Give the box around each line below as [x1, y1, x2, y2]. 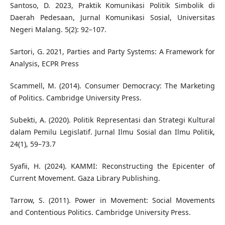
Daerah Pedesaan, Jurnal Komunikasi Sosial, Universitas [10, 13, 215, 23]
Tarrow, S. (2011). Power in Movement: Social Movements [10, 195, 215, 205]
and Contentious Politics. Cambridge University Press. [10, 207, 191, 217]
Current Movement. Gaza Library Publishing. [10, 173, 160, 183]
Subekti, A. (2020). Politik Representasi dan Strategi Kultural [10, 115, 215, 125]
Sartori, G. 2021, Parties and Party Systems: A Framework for [10, 47, 215, 57]
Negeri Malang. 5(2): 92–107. [10, 25, 106, 35]
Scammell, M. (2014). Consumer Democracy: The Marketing [10, 81, 215, 91]
